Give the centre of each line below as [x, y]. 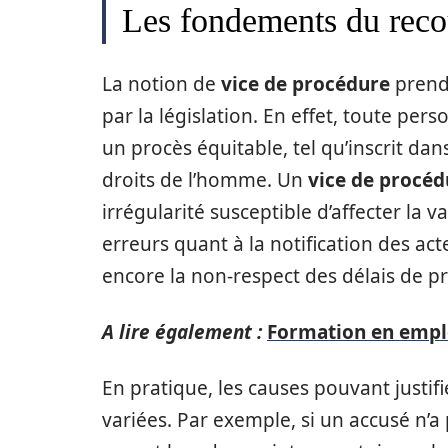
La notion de [161, 84]
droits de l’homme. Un [205, 180]
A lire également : [182, 332]
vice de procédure [305, 84]
